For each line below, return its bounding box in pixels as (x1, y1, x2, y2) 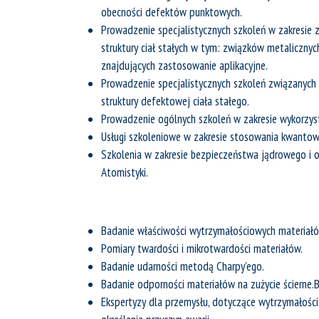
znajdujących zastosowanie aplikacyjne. (101, 58, 268, 73)
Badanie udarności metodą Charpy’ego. (101, 258, 264, 274)
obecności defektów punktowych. (101, 4, 242, 20)
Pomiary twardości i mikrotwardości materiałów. (101, 241, 303, 256)
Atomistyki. (101, 164, 148, 180)
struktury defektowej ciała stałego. (101, 93, 249, 109)
